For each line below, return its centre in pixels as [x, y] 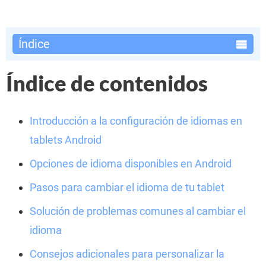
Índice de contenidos [107, 83]
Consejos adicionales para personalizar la [127, 254]
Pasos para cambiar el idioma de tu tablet [127, 187]
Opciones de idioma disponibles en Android [131, 164]
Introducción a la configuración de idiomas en [136, 121]
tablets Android [66, 140]
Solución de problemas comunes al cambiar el [138, 211]
